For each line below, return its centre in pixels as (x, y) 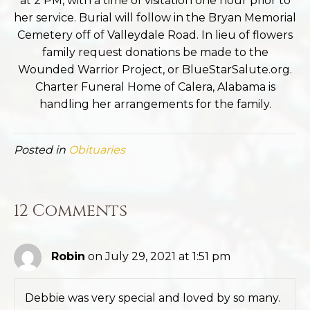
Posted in (41, 149)
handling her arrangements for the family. (155, 104)
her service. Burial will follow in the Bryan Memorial (155, 17)
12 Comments (71, 211)
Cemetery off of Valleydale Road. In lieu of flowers (155, 35)
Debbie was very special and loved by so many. (153, 298)
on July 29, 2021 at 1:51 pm (159, 257)
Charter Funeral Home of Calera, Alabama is (155, 86)
